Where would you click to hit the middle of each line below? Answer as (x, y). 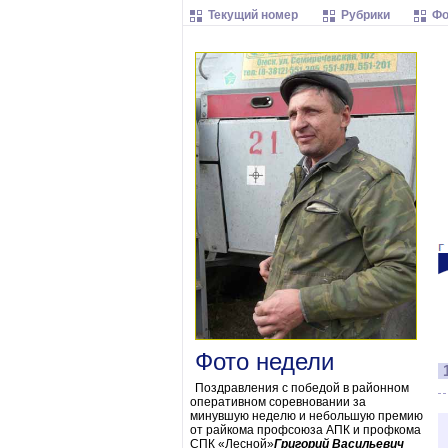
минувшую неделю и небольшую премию (306, 416)
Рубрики (365, 15)
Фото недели (264, 361)
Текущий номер (253, 15)
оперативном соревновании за (278, 402)
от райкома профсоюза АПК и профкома (305, 430)
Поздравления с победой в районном (302, 388)
